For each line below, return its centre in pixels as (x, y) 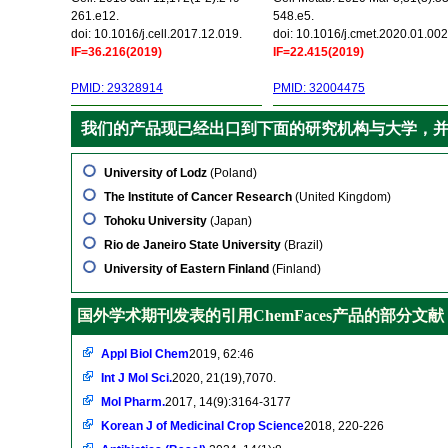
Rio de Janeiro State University (192, 245)
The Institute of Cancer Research (198, 197)
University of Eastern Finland (186, 269)
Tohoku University (155, 221)
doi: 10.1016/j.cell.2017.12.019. (156, 34)
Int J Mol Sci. (136, 378)
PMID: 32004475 (319, 88)
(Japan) (229, 221)
